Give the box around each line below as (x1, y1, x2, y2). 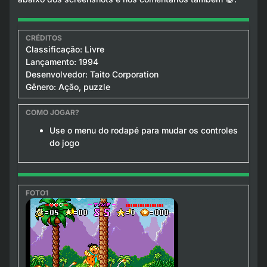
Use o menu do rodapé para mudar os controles (49, 125, 238, 135)
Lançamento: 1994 (25, 56, 98, 67)
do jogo (49, 137, 79, 148)
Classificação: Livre (25, 44, 104, 54)
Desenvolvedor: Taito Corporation (25, 69, 159, 79)
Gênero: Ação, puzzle (25, 81, 110, 92)
